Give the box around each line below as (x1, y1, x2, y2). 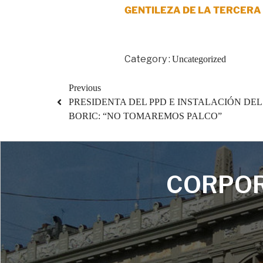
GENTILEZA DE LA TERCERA (124, 4, 261, 16)
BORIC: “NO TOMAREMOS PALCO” (69, 110, 222, 121)
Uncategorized (171, 53, 226, 64)
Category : (124, 53, 170, 65)
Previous (69, 82, 101, 93)
